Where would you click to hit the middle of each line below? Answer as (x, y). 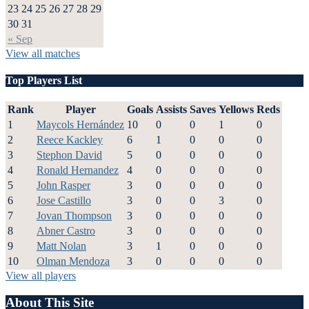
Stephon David (69, 155)
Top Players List (44, 80)
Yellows (236, 110)
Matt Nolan (61, 246)
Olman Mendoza (73, 261)
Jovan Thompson (74, 216)
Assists (171, 110)
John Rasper (63, 186)
